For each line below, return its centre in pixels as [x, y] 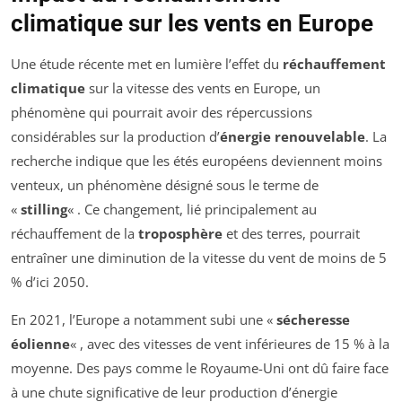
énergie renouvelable [293, 137]
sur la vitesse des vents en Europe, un [203, 88]
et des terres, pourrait [291, 234]
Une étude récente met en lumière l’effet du [147, 64]
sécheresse [313, 320]
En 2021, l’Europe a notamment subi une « [144, 320]
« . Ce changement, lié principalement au [192, 210]
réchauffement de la [74, 234]
